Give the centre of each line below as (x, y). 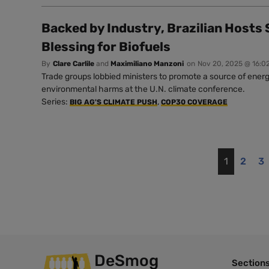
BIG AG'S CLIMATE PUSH (113, 102)
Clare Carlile (74, 64)
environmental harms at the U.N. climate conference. (143, 89)
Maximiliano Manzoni (147, 64)
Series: (56, 102)
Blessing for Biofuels (106, 47)
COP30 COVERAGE (194, 102)
